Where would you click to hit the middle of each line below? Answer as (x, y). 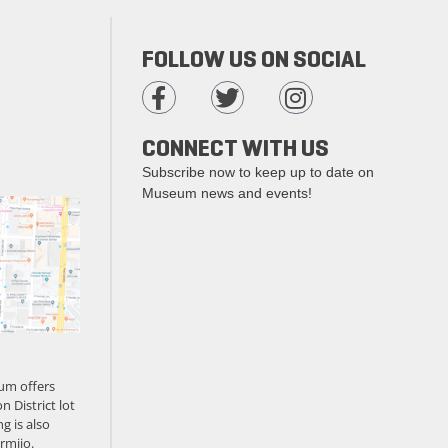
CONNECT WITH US (235, 147)
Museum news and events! (227, 192)
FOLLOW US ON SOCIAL (254, 58)
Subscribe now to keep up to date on (258, 171)
